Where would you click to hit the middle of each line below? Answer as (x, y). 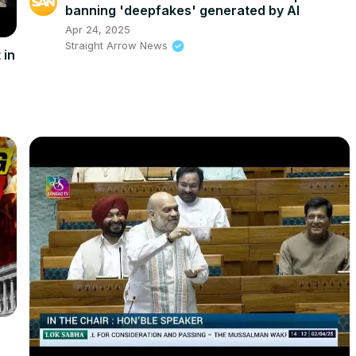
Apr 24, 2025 (97, 29)
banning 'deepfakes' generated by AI (182, 10)
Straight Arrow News (116, 45)
